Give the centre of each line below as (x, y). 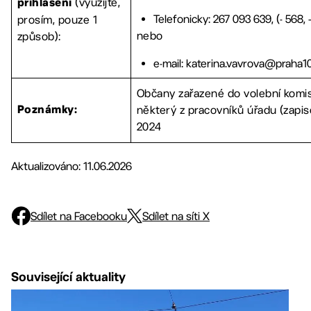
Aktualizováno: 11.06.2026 (72, 166)
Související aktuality (68, 277)
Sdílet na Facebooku (79, 216)
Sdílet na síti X (176, 216)
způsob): (39, 36)
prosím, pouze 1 (58, 20)
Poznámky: (48, 110)
